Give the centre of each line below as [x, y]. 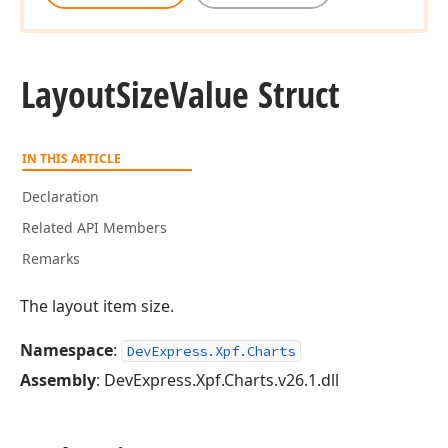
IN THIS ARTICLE [71, 158]
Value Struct [255, 94]
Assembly [58, 380]
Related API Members [94, 227]
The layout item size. [97, 306]
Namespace [66, 350]
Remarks [51, 258]
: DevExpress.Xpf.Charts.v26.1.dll [217, 380]
